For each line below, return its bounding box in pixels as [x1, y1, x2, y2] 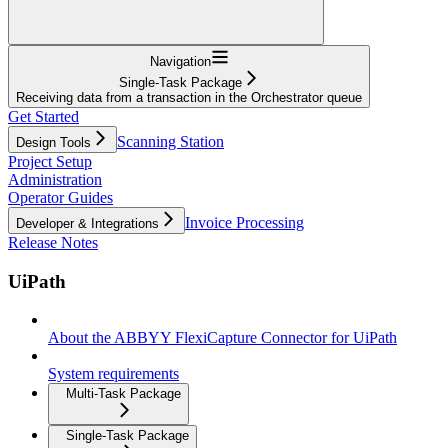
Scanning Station [117, 132, 224, 150]
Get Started [8, 107, 79, 125]
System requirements [48, 365, 179, 383]
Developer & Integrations [16, 215, 159, 231]
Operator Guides [8, 188, 113, 206]
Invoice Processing [185, 213, 304, 231]
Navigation [149, 53, 211, 69]
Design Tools [16, 134, 91, 150]
